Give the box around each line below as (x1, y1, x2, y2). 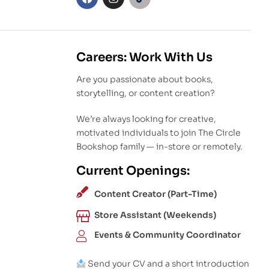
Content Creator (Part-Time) (94, 189, 217, 200)
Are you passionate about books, (76, 73, 213, 85)
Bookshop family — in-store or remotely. (76, 141, 243, 152)
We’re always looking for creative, (76, 113, 216, 124)
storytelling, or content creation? (76, 87, 215, 98)
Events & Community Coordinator (94, 229, 241, 241)
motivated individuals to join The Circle (76, 127, 241, 138)
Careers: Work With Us (76, 49, 213, 65)
